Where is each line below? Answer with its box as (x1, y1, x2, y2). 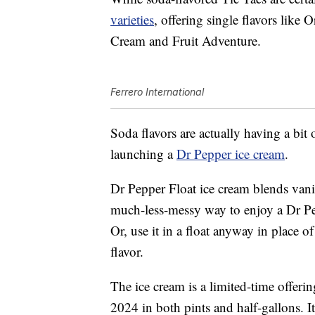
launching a (110, 145, 176, 163)
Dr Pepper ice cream (176, 145, 285, 163)
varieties (110, 11, 154, 29)
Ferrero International (110, 86, 204, 98)
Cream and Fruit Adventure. (110, 32, 261, 50)
